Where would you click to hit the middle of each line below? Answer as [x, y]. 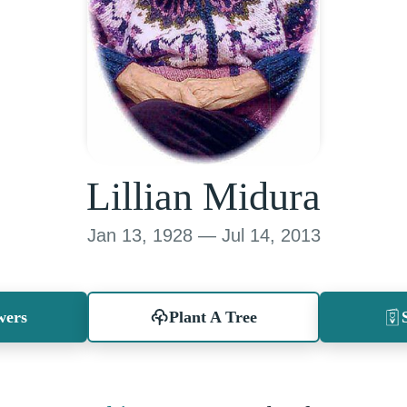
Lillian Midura [203, 196]
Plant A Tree [213, 317]
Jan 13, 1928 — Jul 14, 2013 [203, 235]
